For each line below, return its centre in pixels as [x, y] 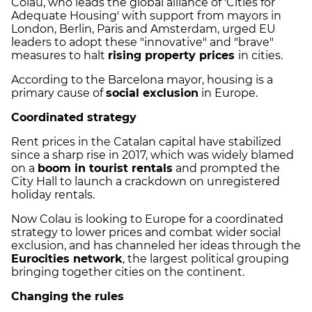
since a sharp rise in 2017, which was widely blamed [153, 155]
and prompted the [226, 169]
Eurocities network [67, 259]
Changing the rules [68, 297]
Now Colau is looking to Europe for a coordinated [147, 219]
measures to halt [60, 56]
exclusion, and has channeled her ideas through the [156, 246]
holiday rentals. [53, 195]
